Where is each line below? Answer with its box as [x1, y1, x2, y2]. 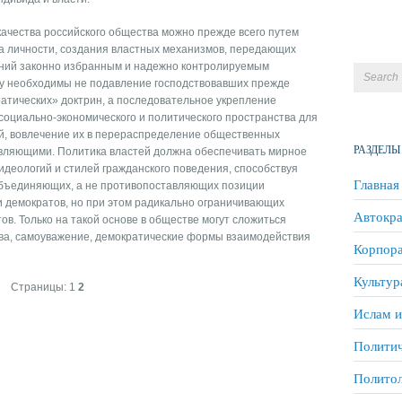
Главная [354, 175, 399, 193]
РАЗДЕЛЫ [354, 141, 400, 156]
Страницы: [10, 281, 69, 293]
